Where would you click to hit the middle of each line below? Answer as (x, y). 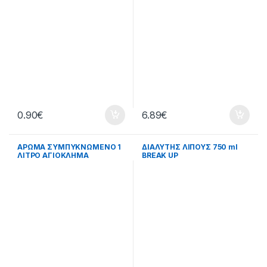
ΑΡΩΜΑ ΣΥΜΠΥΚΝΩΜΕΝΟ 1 (69, 147)
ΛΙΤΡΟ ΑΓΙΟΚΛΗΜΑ (53, 155)
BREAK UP (160, 155)
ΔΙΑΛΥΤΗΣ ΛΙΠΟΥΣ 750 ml (190, 147)
